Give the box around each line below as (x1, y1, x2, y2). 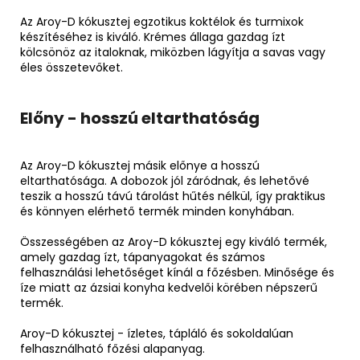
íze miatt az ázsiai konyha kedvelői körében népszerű (20, 280, 317, 297)
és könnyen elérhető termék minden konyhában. (20, 203, 294, 220)
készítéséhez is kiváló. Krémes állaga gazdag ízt (20, 29, 285, 46)
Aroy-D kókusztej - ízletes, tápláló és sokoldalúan (20, 325, 293, 342)
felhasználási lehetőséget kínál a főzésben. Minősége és (20, 264, 334, 281)
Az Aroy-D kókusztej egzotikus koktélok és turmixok (20, 14, 304, 31)
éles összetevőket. (20, 59, 123, 76)
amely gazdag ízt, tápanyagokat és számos (20, 249, 265, 266)
